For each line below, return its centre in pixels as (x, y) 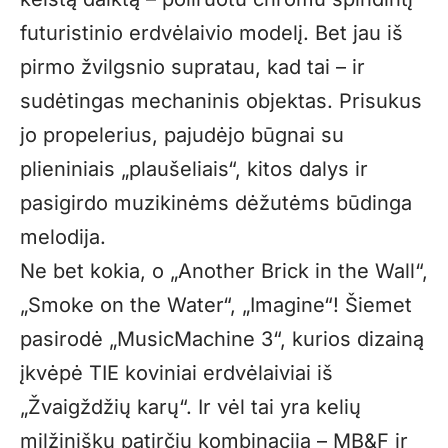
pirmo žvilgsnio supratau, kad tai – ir (192, 66)
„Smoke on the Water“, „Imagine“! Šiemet (216, 304)
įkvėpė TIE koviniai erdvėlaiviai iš (176, 372)
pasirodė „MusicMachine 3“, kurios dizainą (222, 338)
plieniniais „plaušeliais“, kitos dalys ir (194, 168)
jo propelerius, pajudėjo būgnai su (182, 134)
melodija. (63, 236)
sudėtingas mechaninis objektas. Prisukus (221, 100)
